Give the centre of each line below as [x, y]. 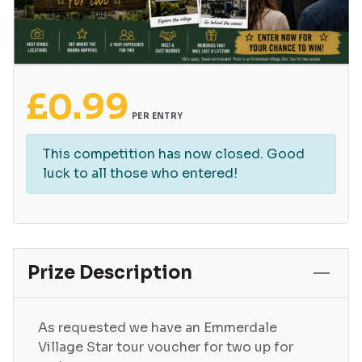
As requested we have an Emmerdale [158, 328]
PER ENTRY [158, 116]
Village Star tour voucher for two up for [166, 347]
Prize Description [110, 273]
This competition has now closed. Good [174, 154]
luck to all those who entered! [140, 174]
